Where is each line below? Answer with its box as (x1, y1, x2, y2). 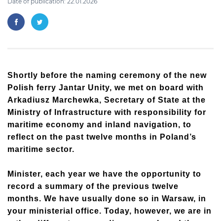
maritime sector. (7, 145, 74, 153)
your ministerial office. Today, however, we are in (7, 207, 212, 215)
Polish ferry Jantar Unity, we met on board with (7, 83, 204, 92)
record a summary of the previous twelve (7, 182, 179, 190)
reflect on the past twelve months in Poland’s (7, 133, 196, 141)
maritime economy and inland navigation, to (7, 120, 191, 129)
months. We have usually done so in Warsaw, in (7, 194, 206, 203)
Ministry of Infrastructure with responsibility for (7, 108, 206, 116)
